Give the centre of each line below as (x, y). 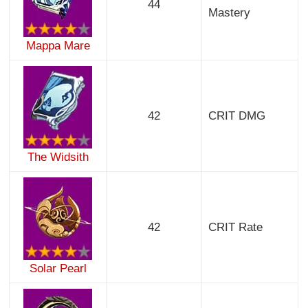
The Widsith (58, 157)
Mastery (229, 13)
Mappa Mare (58, 46)
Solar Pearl (58, 269)
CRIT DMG (236, 116)
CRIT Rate (235, 228)
